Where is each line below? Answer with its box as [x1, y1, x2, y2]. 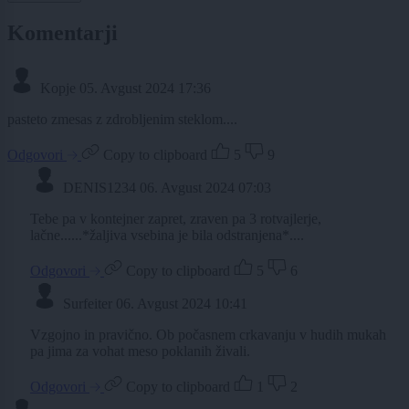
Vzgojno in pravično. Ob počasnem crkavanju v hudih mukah [30, 326, 386, 342]
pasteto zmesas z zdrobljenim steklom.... [7, 110, 237, 127]
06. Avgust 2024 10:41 [116, 295, 247, 311]
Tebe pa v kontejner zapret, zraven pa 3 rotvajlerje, [30, 210, 321, 226]
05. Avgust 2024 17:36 [79, 79, 211, 96]
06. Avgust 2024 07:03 [140, 179, 271, 195]
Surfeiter [63, 295, 112, 311]
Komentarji [7, 20, 118, 45]
